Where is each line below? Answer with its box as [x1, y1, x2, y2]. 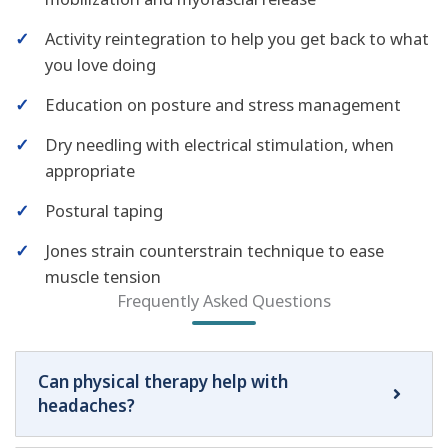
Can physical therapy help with [38, 369, 288, 393]
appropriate [45, 158, 135, 182]
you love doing [45, 52, 156, 76]
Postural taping [45, 198, 163, 222]
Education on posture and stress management [45, 92, 401, 116]
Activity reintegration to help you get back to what [45, 26, 429, 50]
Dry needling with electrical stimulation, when [45, 132, 394, 156]
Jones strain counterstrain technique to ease [45, 238, 384, 262]
